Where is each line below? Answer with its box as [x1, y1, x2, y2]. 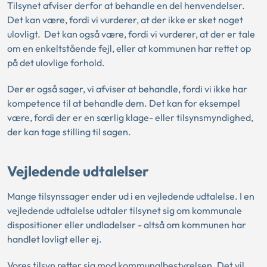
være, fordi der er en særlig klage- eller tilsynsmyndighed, [7, 111, 253, 123]
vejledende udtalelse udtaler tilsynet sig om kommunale [7, 204, 242, 217]
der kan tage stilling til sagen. [7, 125, 133, 138]
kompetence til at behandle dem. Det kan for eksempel [7, 97, 240, 109]
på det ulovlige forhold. [7, 56, 105, 69]
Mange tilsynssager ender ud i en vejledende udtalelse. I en [7, 190, 254, 203]
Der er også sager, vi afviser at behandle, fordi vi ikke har [7, 82, 247, 95]
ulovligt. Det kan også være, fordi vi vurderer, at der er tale [7, 27, 255, 40]
